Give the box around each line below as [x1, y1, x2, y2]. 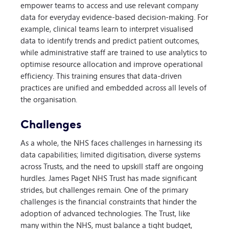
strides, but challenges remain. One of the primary [20, 182, 188, 196]
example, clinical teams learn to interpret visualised [20, 22, 193, 35]
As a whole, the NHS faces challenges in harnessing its [20, 135, 202, 149]
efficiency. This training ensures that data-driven [20, 69, 181, 82]
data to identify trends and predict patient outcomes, [20, 34, 199, 47]
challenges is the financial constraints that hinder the [20, 194, 197, 208]
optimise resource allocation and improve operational [20, 57, 203, 71]
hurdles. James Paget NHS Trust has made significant [20, 171, 197, 184]
